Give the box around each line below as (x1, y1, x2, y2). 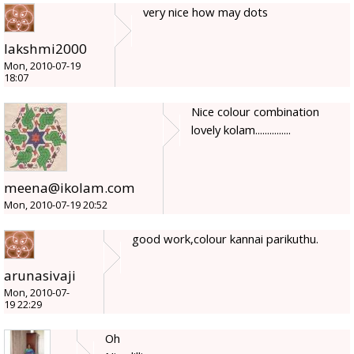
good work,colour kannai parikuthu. (132, 231, 318, 247)
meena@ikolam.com (4, 179, 135, 198)
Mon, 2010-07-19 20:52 (4, 198, 107, 213)
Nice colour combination (191, 104, 319, 120)
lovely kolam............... (191, 122, 291, 138)
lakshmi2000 (4, 40, 87, 58)
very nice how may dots (143, 4, 268, 21)
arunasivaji (4, 266, 76, 285)
